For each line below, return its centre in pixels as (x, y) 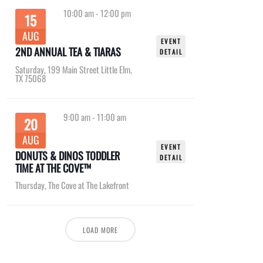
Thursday (30, 185)
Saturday (30, 69)
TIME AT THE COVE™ (53, 168)
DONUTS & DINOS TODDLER (68, 155)
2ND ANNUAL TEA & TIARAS (68, 51)
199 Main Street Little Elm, (90, 69)
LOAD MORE (100, 230)
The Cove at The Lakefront (89, 185)
